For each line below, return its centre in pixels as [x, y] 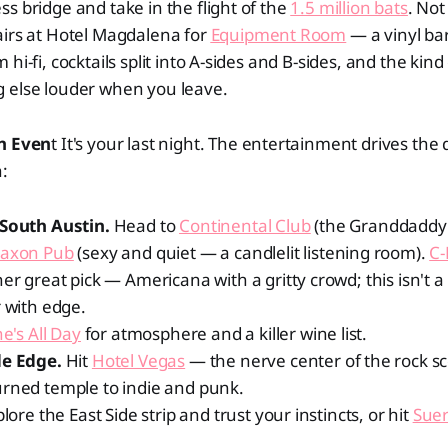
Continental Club [245, 225]
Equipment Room [278, 34]
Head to [144, 225]
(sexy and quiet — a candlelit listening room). [251, 252]
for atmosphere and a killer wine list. [224, 333]
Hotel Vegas [138, 360]
